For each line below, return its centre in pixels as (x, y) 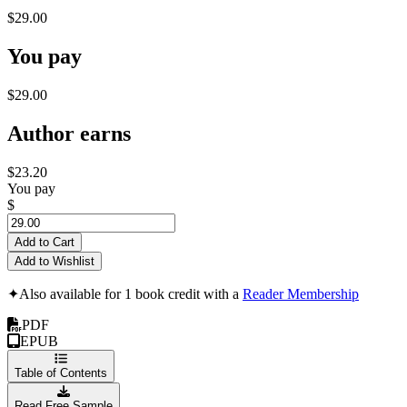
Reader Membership (301, 293)
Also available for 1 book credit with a (131, 293)
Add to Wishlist (55, 261)
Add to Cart (45, 242)
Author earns (69, 133)
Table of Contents (61, 372)
